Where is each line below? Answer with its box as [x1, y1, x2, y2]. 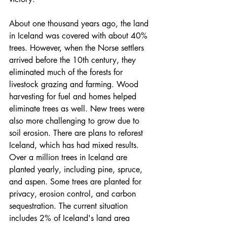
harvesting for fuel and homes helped [9, 91, 139, 102]
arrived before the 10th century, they [9, 54, 138, 65]
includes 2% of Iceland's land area [9, 212, 132, 223]
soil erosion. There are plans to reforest [9, 127, 145, 138]
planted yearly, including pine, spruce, [9, 164, 145, 175]
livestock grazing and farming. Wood [9, 79, 141, 90]
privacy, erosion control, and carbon [9, 188, 138, 199]
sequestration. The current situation [9, 200, 130, 211]
